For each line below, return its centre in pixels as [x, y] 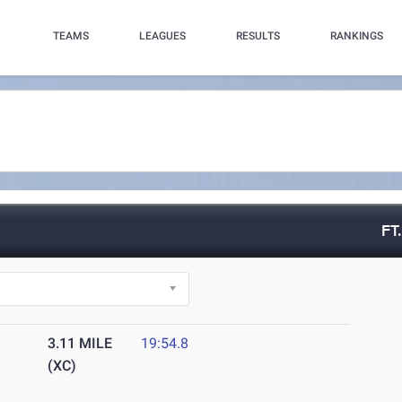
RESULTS [258, 36]
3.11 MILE [80, 344]
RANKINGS [356, 36]
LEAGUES [162, 36]
